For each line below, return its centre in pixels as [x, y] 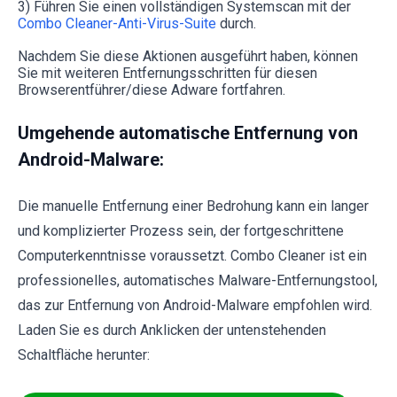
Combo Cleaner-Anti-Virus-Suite [117, 24]
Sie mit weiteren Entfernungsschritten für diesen [167, 74]
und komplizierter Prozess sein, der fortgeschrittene [181, 231]
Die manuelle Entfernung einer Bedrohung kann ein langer [193, 206]
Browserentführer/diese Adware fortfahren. [152, 90]
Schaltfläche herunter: [84, 355]
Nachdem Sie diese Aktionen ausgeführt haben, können [188, 57]
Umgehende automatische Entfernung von [188, 133]
